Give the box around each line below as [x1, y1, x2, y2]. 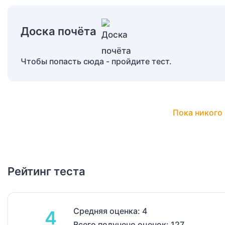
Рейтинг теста [8, 165, 85, 178]
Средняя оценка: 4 [73, 206, 147, 216]
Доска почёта [21, 25, 96, 38]
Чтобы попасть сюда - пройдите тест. [21, 56, 172, 67]
